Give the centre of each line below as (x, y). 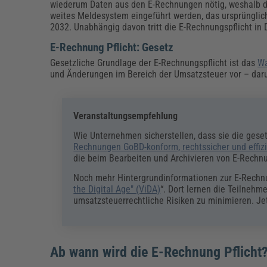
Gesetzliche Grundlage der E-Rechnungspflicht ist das (154, 63)
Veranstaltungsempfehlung (126, 116)
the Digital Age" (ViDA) (117, 189)
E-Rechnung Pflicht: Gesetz (112, 47)
